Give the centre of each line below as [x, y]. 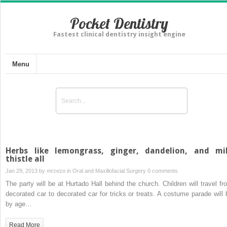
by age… [19, 204]
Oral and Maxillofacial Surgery [109, 171]
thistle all [25, 159]
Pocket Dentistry [119, 23]
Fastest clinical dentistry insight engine [119, 34]
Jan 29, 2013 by [26, 171]
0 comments [163, 171]
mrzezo [56, 171]
